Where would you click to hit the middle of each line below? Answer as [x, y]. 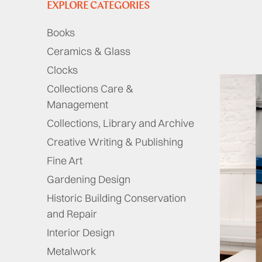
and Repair [72, 214]
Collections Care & [90, 89]
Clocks [62, 70]
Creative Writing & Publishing [115, 142]
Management [77, 104]
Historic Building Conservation [116, 198]
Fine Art [65, 161]
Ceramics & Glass [89, 51]
